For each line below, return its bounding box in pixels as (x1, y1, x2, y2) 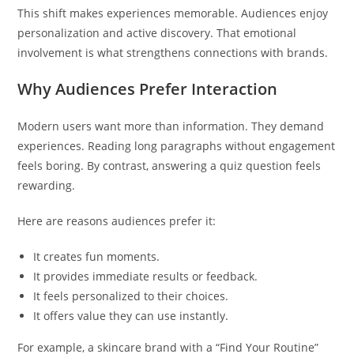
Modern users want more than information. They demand (17, 119, 325, 134)
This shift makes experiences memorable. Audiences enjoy (17, 6, 329, 21)
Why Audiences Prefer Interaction (17, 78, 278, 100)
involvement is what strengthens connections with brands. (17, 45, 329, 60)
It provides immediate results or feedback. (33, 269, 258, 284)
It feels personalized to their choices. (33, 288, 229, 303)
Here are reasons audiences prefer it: (17, 213, 217, 228)
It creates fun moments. (33, 249, 160, 264)
